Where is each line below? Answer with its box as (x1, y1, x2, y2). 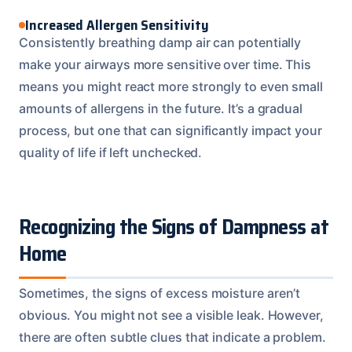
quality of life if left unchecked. (19, 144, 203, 160)
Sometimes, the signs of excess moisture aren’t (19, 284, 301, 301)
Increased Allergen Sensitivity (25, 13, 209, 36)
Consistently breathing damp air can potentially (19, 34, 302, 50)
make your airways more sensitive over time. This (19, 56, 312, 72)
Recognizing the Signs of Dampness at (19, 210, 328, 244)
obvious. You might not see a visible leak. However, (19, 306, 324, 323)
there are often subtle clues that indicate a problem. (19, 328, 326, 345)
